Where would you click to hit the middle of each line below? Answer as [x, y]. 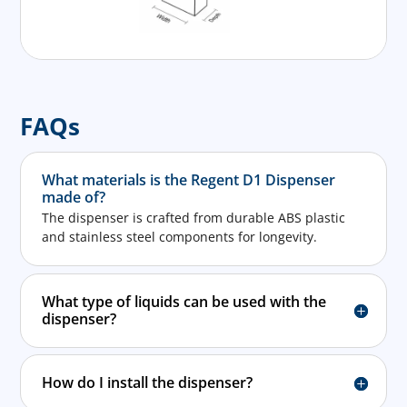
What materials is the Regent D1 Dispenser [188, 180]
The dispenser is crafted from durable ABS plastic [193, 217]
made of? [73, 198]
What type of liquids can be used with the [184, 301]
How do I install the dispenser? [147, 383]
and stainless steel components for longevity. [179, 236]
